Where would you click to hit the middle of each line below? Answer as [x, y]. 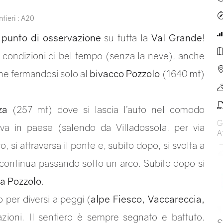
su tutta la [126, 38]
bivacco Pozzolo [125, 73]
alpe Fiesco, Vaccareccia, [148, 199]
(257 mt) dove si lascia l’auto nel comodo [106, 109]
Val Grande [176, 38]
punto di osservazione [51, 38]
